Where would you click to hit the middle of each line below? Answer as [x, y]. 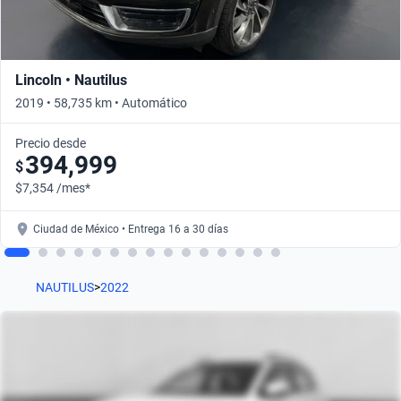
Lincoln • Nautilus [71, 81]
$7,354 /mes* [53, 188]
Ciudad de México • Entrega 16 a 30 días [131, 230]
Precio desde [51, 144]
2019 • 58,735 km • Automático [101, 103]
